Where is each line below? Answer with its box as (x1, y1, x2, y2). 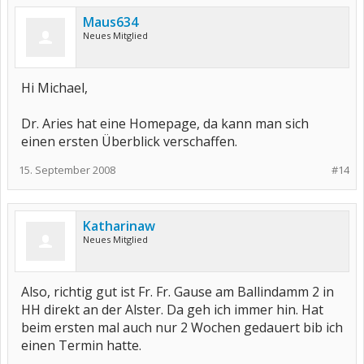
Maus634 (83, 13, 138, 31)
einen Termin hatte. (21, 336, 141, 354)
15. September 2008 (19, 162, 115, 177)
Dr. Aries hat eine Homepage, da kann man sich (21, 115, 309, 132)
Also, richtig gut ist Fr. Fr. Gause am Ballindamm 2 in (21, 283, 334, 301)
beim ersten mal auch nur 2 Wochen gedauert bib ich (21, 318, 343, 336)
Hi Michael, (21, 79, 88, 97)
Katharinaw (83, 217, 155, 235)
